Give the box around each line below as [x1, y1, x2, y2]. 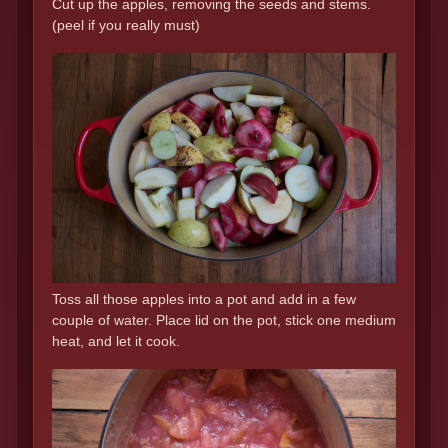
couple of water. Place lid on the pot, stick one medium [52, 311, 396, 328]
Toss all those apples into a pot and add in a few [52, 290, 356, 307]
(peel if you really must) [52, 16, 200, 33]
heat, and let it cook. [52, 332, 180, 349]
